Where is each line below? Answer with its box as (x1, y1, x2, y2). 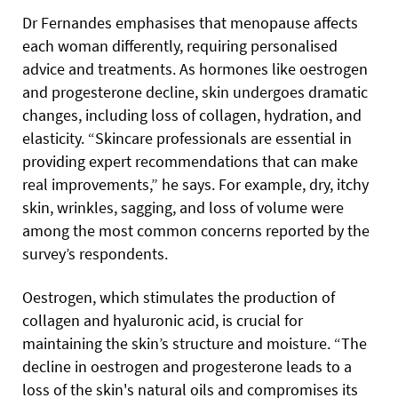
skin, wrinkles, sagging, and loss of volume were (22, 197, 344, 219)
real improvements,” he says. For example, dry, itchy (22, 174, 369, 195)
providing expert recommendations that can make (22, 151, 358, 172)
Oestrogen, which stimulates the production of (22, 287, 335, 308)
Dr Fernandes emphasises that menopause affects (22, 12, 358, 34)
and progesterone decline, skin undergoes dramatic (22, 82, 368, 103)
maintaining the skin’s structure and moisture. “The (22, 333, 367, 354)
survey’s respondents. (22, 243, 168, 265)
